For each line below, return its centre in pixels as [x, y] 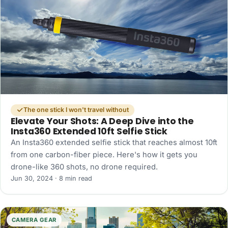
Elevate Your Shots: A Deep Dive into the [102, 121]
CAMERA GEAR [34, 220]
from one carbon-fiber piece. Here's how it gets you [104, 154]
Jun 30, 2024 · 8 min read [51, 178]
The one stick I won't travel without [76, 110]
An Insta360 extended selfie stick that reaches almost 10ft [114, 142]
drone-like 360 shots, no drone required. [84, 167]
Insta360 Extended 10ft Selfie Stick [89, 131]
